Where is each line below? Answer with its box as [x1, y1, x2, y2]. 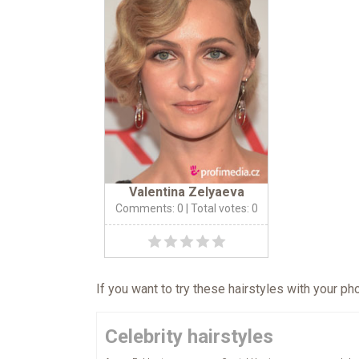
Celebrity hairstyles [105, 325, 273, 349]
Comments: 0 [115, 202, 184, 216]
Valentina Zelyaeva [128, 184, 244, 200]
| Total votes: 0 [183, 202, 258, 216]
